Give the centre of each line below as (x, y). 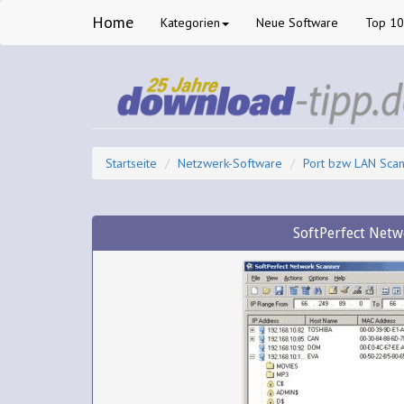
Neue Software (297, 23)
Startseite (131, 163)
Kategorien (190, 23)
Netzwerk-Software (230, 163)
